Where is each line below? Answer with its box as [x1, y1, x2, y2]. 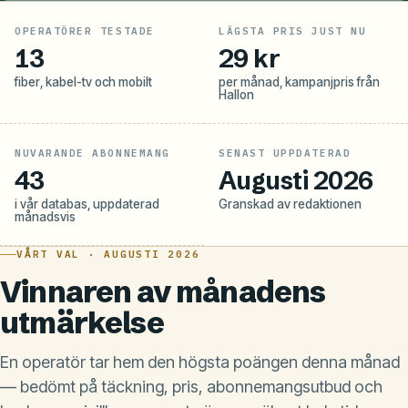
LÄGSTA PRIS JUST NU [219, 24, 367, 37]
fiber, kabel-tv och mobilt [15, 74, 152, 89]
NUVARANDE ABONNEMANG [15, 146, 170, 159]
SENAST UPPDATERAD [219, 146, 352, 159]
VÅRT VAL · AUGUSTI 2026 [16, 247, 200, 260]
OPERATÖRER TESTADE [15, 24, 155, 37]
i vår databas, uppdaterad [15, 196, 159, 211]
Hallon [219, 87, 254, 102]
